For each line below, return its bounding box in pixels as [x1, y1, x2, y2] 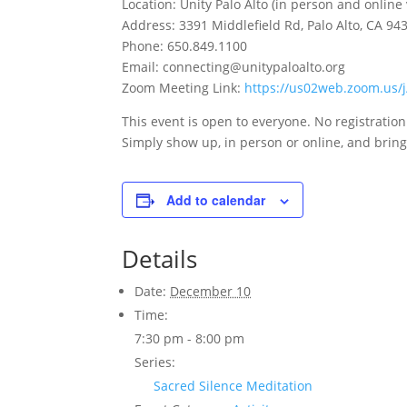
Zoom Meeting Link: [122, 79, 245, 96]
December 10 [170, 283, 252, 300]
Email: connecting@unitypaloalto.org [122, 58, 346, 75]
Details [122, 243, 198, 275]
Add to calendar [166, 191, 266, 209]
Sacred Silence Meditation [154, 377, 313, 394]
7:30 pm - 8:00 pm [134, 330, 245, 347]
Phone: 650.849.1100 [122, 37, 248, 55]
